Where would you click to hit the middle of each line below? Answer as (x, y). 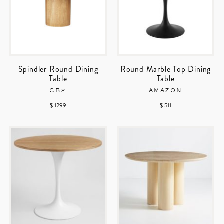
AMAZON (166, 91)
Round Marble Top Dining (166, 69)
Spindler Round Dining (58, 69)
